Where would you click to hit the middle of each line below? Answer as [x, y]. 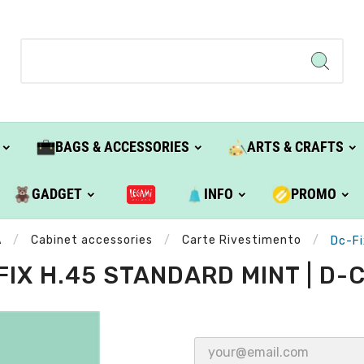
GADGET [57, 194]
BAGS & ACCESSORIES [122, 147]
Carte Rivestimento [242, 240]
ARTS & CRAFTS [295, 147]
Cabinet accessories [92, 240]
